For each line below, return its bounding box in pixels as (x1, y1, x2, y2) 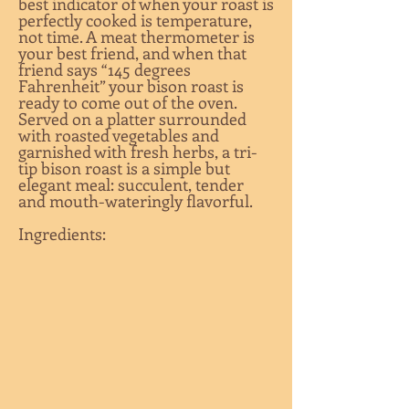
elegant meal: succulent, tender (18, 173, 244, 195)
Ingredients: (18, 223, 106, 245)
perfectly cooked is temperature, (18, 9, 252, 31)
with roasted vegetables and (18, 124, 219, 146)
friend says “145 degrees (18, 58, 191, 80)
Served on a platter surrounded (18, 108, 246, 130)
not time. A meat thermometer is (18, 26, 255, 47)
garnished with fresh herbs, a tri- (18, 141, 257, 163)
